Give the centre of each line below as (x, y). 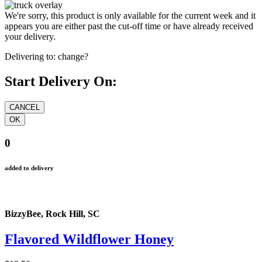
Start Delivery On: (61, 81)
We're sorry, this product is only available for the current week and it (130, 16)
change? (73, 57)
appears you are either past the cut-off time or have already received (129, 26)
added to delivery (29, 168)
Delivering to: (30, 57)
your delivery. (30, 37)
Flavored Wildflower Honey (89, 239)
